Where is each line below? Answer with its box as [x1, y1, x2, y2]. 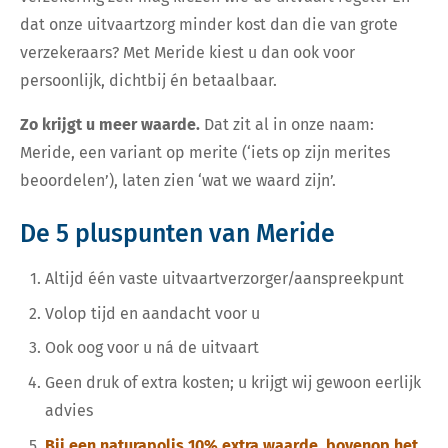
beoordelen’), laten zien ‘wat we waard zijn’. [20, 171, 336, 191]
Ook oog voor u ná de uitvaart [45, 338, 259, 358]
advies [45, 401, 93, 421]
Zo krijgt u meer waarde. [20, 115, 200, 135]
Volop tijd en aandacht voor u [45, 303, 260, 323]
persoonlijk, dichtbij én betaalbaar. [20, 71, 277, 91]
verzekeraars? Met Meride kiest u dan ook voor [20, 43, 355, 63]
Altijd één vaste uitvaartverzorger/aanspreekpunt [45, 269, 404, 289]
